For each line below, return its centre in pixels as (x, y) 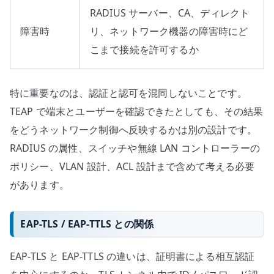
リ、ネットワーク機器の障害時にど (169, 31)
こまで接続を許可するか (144, 49)
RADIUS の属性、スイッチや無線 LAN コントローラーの (135, 148)
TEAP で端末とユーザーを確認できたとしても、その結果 (137, 111)
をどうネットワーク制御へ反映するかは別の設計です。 (134, 129)
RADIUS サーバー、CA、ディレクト (170, 13)
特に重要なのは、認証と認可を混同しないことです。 (128, 93)
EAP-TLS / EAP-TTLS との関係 (87, 224)
